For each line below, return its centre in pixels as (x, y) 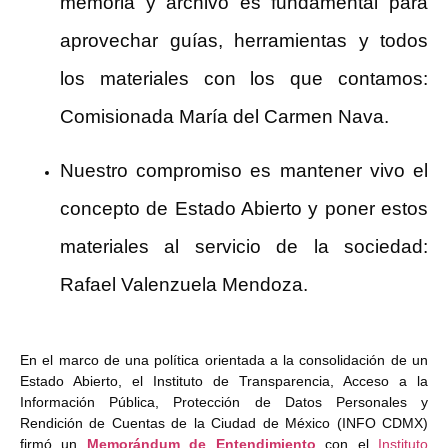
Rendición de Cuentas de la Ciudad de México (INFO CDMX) (224, 423)
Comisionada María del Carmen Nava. (224, 116)
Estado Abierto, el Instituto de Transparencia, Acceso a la (224, 381)
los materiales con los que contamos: (244, 78)
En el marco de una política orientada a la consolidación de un (224, 360)
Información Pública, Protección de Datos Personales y (224, 402)
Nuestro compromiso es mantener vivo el (244, 170)
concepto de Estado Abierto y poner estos (244, 208)
